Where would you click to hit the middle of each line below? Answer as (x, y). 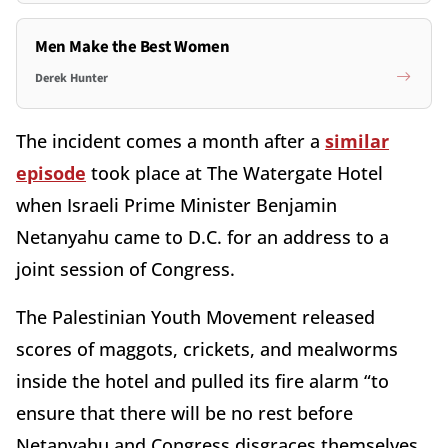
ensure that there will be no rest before (184, 412)
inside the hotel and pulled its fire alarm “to (202, 380)
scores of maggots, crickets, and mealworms (207, 348)
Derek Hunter (71, 78)
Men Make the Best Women (132, 46)
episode (51, 172)
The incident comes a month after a (170, 140)
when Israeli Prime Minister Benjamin (176, 204)
